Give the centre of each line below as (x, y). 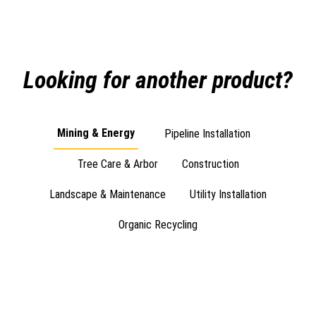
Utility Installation (228, 194)
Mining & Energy (96, 133)
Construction (210, 164)
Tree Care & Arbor (117, 164)
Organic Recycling (158, 225)
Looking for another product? (158, 80)
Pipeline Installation (207, 134)
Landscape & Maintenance (108, 194)
